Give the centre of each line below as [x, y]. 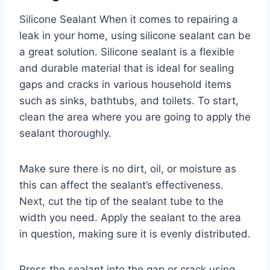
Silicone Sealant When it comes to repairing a [129, 20]
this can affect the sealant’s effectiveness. [121, 185]
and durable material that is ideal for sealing [127, 68]
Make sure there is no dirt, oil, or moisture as [128, 169]
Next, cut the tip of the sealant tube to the [121, 202]
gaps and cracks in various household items [125, 85]
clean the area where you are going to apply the [135, 117]
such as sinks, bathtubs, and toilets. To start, [129, 101]
